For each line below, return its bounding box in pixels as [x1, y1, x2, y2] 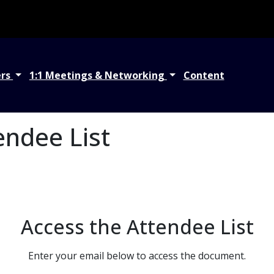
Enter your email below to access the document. [28, 249, 246, 263]
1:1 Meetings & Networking [29, 68, 167, 83]
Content [183, 68, 224, 83]
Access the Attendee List [20, 213, 254, 240]
